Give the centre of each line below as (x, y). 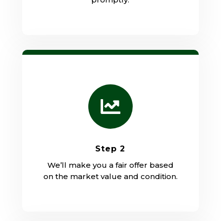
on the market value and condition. (110, 176)
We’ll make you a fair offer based (110, 165)
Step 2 (110, 148)
